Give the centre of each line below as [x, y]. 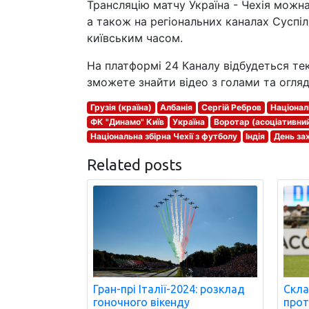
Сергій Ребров [231, 107]
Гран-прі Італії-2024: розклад [169, 289]
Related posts [134, 165]
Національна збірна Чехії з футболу [163, 136]
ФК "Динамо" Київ [127, 122]
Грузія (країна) [121, 107]
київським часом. [135, 38]
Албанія [177, 107]
